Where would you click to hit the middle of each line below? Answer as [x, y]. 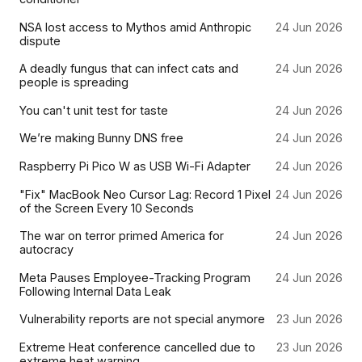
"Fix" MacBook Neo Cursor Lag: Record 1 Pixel [145, 194]
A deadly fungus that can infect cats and [129, 69]
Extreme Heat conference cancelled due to [137, 347]
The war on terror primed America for [122, 236]
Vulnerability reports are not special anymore [142, 319]
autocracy [46, 250]
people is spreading [74, 82]
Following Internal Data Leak [95, 291]
